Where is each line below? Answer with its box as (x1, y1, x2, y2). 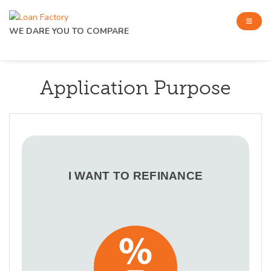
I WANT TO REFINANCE (68, 169, 203, 183)
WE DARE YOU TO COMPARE (9, 25, 129, 37)
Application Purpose (40, 77, 231, 99)
